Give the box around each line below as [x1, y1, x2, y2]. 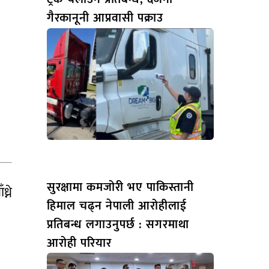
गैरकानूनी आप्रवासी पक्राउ [46, 8, 163, 29]
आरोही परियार [46, 232, 112, 253]
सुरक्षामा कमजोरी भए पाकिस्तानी [46, 177, 194, 198]
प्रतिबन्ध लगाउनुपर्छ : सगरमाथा [46, 214, 189, 235]
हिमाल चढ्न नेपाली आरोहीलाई [46, 195, 187, 216]
